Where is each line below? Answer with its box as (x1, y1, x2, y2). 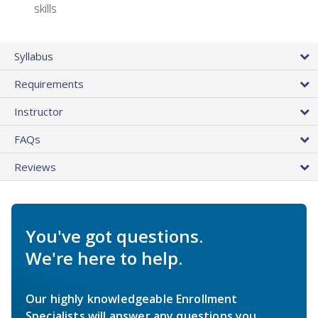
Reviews (14, 159, 56, 174)
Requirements (14, 76, 84, 91)
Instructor (14, 104, 63, 119)
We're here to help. (26, 246, 182, 270)
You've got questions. (26, 224, 203, 248)
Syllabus (14, 48, 53, 63)
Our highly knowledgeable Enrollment (26, 290, 238, 307)
